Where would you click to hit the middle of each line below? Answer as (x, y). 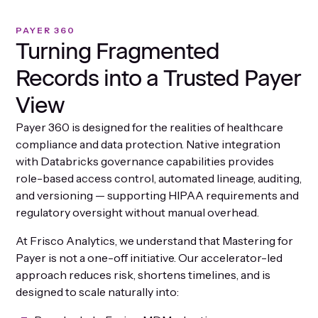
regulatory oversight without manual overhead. (138, 212)
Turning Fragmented (118, 51)
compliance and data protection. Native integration (148, 144)
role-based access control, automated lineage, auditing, (159, 178)
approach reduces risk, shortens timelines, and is (143, 274)
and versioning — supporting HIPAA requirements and (158, 195)
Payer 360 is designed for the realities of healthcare (150, 127)
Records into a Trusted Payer (159, 78)
